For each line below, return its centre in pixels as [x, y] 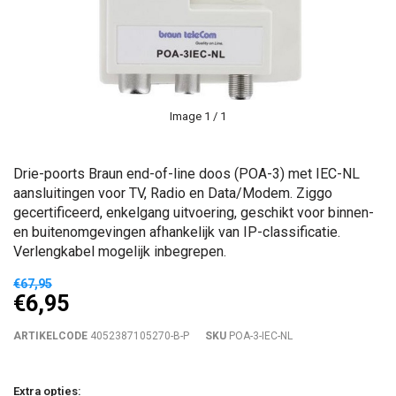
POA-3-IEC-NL [259, 336]
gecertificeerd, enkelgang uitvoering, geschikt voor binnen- [194, 213]
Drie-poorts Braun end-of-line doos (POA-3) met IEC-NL [187, 174]
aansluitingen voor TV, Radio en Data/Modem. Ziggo [173, 193]
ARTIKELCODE [50, 336]
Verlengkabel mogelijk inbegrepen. [120, 251]
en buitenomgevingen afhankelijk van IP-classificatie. [177, 232]
